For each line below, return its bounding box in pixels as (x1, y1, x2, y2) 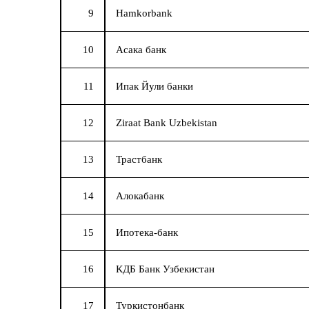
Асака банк (116, 44, 166, 56)
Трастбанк (116, 154, 162, 166)
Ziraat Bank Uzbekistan (116, 117, 217, 129)
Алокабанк (116, 190, 164, 202)
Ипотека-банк (116, 227, 178, 239)
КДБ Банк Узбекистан (116, 263, 215, 275)
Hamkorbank (116, 8, 172, 19)
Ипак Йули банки (116, 81, 193, 92)
